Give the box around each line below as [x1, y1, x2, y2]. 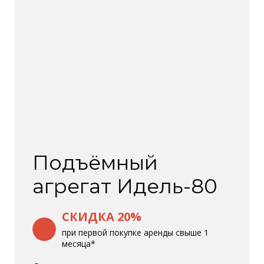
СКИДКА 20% [62, 208, 141, 225]
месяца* [62, 237, 95, 249]
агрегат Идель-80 [32, 173, 217, 199]
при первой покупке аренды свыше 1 [62, 226, 209, 238]
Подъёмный [32, 150, 158, 175]
